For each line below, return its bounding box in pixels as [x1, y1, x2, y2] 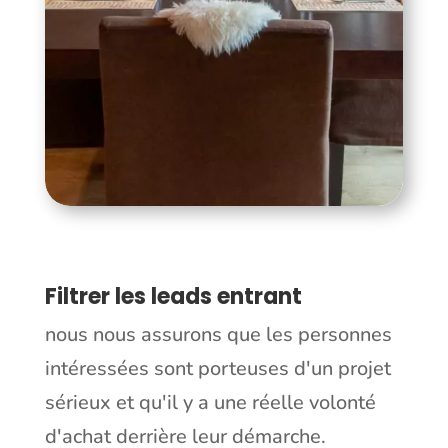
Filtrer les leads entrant [44, 280, 302, 312]
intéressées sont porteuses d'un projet [44, 354, 391, 382]
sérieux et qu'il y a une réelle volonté [44, 388, 376, 416]
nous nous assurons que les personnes [44, 320, 392, 348]
